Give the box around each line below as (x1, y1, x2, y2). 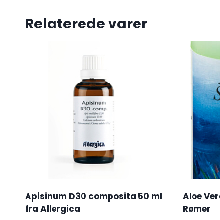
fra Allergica (25, 203, 80, 215)
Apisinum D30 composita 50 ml (25, 191, 162, 203)
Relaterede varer (25, 14, 147, 33)
